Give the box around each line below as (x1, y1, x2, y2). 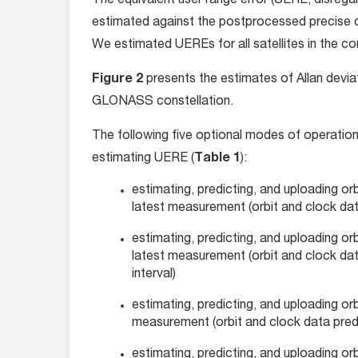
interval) (132, 268, 176, 282)
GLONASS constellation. (92, 96, 233, 109)
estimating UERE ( (92, 153, 194, 166)
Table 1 (194, 153, 241, 166)
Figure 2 (92, 74, 143, 87)
